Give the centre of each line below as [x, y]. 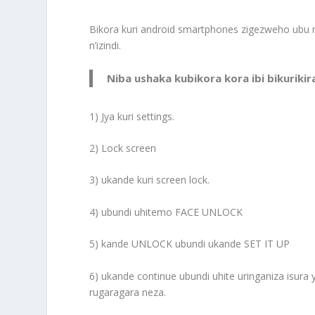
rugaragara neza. [128, 292]
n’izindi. [105, 46]
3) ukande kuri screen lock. [150, 180]
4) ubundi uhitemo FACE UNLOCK [166, 212]
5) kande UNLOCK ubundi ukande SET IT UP [190, 244]
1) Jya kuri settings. [132, 116]
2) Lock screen [123, 148]
